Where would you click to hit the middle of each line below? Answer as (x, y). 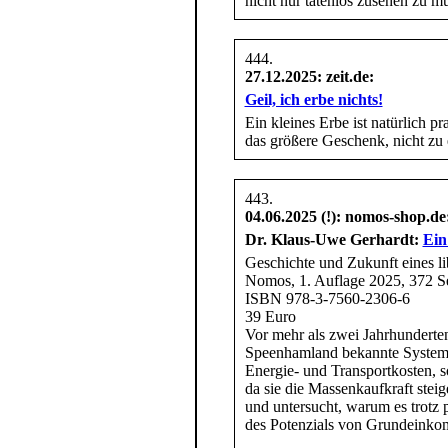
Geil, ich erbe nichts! (313, 99)
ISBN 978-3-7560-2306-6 (327, 298)
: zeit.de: (345, 76)
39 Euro (270, 316)
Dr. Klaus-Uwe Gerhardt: (333, 239)
